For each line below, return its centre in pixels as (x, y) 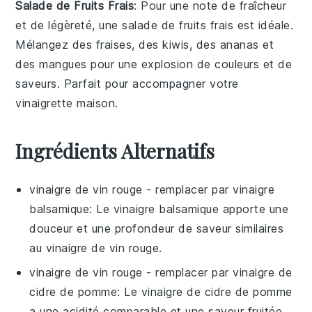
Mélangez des (56, 45)
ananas (239, 45)
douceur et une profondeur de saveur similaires (157, 228)
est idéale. (264, 25)
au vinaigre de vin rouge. (96, 248)
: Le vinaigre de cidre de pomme (205, 292)
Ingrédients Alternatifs (115, 151)
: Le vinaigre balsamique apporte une (189, 209)
